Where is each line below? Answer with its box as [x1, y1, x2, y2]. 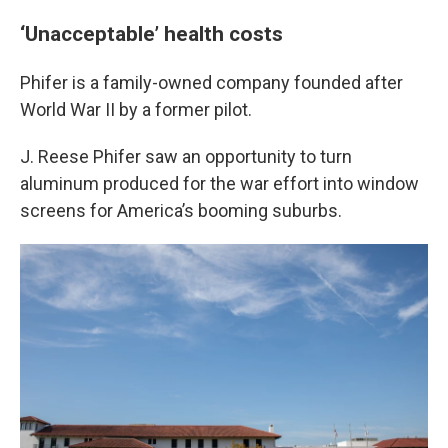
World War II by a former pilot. [20, 99, 252, 120]
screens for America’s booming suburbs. [20, 200, 342, 221]
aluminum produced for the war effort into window [20, 173, 419, 194]
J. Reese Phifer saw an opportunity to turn [20, 146, 352, 167]
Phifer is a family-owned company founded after [20, 72, 403, 93]
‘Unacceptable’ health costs [20, 21, 283, 46]
